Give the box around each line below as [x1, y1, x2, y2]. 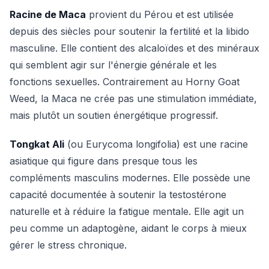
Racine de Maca [10, 8, 86, 20]
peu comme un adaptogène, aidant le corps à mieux [10, 222, 247, 234]
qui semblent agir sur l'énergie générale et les [10, 59, 217, 71]
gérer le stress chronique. [10, 239, 127, 251]
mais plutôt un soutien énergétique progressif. [10, 109, 218, 121]
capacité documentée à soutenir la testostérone [10, 189, 226, 201]
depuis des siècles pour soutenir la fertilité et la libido [10, 25, 249, 37]
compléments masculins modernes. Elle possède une [10, 172, 250, 184]
